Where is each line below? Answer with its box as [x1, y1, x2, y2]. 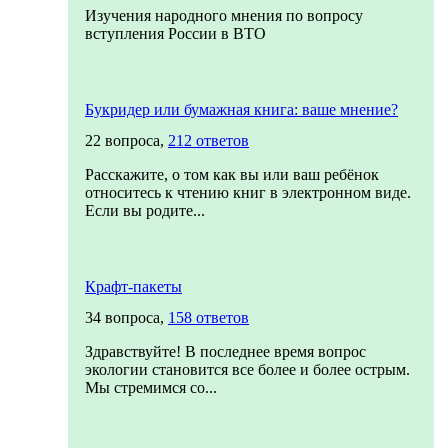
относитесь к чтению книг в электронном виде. [85, 184, 411, 201]
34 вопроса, [85, 309, 168, 326]
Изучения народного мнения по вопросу [85, 7, 363, 24]
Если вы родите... [85, 202, 205, 219]
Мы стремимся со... [85, 379, 217, 396]
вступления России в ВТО [85, 25, 266, 42]
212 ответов [168, 132, 249, 149]
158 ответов [168, 309, 249, 326]
